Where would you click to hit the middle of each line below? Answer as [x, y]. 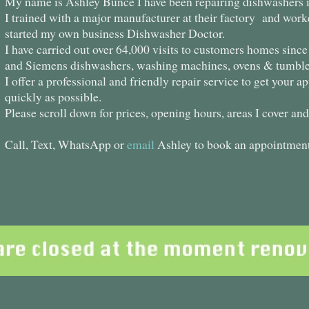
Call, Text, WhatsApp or [66, 144]
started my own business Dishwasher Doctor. [115, 33]
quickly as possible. [53, 97]
